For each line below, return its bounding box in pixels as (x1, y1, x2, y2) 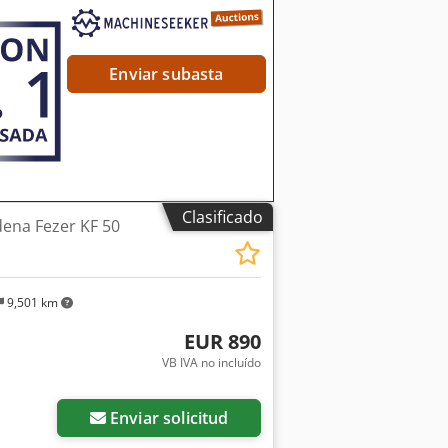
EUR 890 (183, 328, 261, 356)
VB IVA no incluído (161, 354, 261, 372)
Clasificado (182, 205, 263, 228)
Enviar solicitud (110, 407, 229, 430)
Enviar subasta (109, 63, 224, 86)
